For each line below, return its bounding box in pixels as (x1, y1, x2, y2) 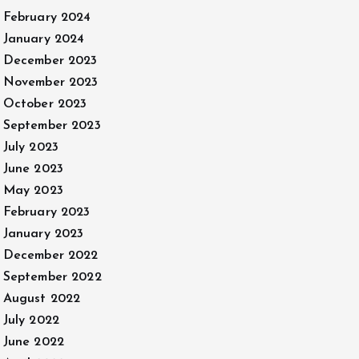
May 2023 (2, 184, 63, 197)
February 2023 (2, 206, 91, 219)
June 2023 (2, 163, 63, 175)
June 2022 (2, 336, 64, 349)
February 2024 (2, 11, 91, 24)
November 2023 (2, 76, 99, 89)
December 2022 (2, 249, 99, 262)
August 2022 (2, 292, 81, 305)
